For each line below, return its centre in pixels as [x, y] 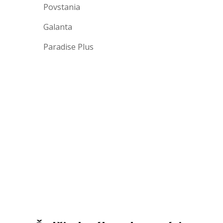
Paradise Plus [68, 47]
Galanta [58, 27]
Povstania [62, 7]
